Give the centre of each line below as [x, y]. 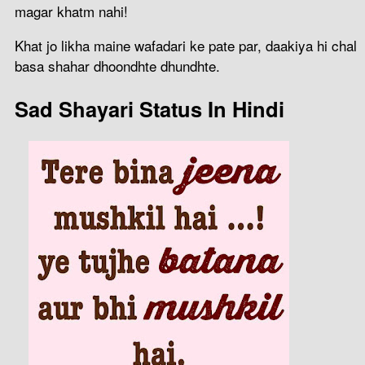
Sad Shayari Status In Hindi [150, 108]
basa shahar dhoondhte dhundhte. [117, 66]
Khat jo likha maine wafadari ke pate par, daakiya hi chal [186, 46]
